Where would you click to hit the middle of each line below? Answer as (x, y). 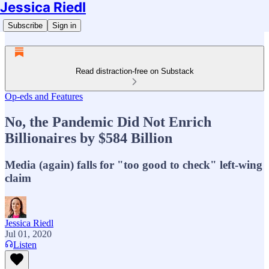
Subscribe (25, 26)
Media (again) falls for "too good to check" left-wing (134, 165)
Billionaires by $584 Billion (89, 138)
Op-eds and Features (44, 96)
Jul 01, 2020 (28, 234)
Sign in (64, 26)
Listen (25, 244)
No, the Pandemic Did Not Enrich (108, 122)
